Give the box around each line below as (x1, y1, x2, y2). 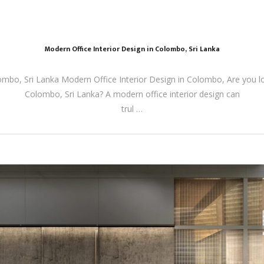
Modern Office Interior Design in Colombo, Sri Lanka (44, 43, 220, 55)
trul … (121, 103, 143, 114)
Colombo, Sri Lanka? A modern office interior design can (24, 88, 240, 100)
